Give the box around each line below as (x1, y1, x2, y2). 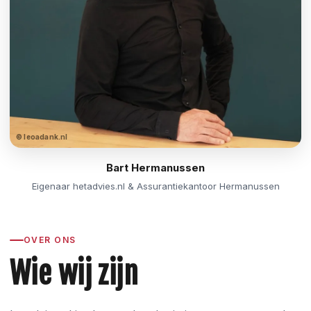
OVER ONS (24, 235, 76, 245)
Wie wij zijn (10, 255, 139, 292)
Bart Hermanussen (106, 160, 205, 174)
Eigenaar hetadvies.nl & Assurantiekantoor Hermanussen (31, 180, 280, 192)
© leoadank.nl (16, 132, 68, 141)
